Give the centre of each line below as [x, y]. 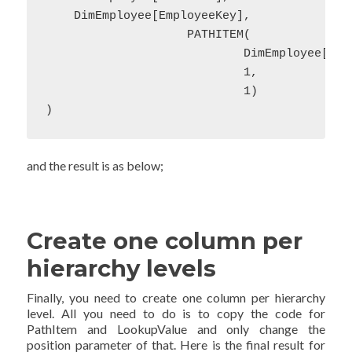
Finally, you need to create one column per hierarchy [176, 297]
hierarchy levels [122, 268]
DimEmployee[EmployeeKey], [148, 16]
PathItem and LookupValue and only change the [176, 329]
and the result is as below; [95, 165]
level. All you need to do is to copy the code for [176, 313]
